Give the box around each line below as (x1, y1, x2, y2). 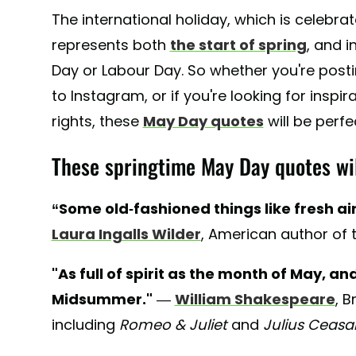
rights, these (51, 111, 143, 132)
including (51, 315, 119, 335)
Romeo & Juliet (118, 315, 231, 335)
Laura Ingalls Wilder (51, 224, 201, 245)
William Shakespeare (174, 289, 335, 310)
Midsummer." (51, 289, 153, 310)
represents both (51, 35, 170, 56)
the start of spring (169, 35, 307, 56)
